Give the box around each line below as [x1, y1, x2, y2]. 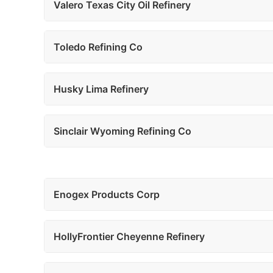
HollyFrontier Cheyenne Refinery [54, 230, 205, 243]
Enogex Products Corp [54, 188, 160, 200]
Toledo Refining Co [54, 41, 143, 53]
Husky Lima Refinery [54, 83, 149, 95]
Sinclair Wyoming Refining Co [54, 125, 191, 137]
